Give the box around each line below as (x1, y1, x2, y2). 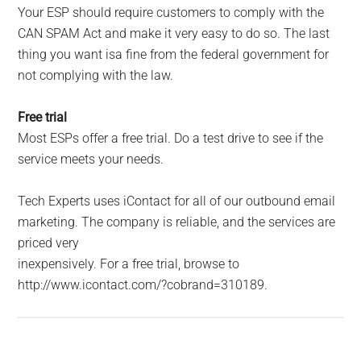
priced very (18, 235, 80, 251)
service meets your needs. (18, 151, 164, 168)
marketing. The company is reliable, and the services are (18, 214, 336, 230)
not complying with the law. (18, 68, 174, 84)
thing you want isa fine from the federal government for (18, 47, 330, 63)
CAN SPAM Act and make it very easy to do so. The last (18, 26, 330, 42)
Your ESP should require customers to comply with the (18, 5, 325, 21)
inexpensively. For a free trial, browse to (18, 256, 240, 272)
